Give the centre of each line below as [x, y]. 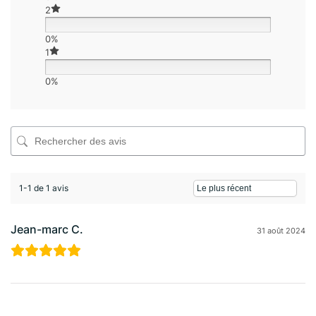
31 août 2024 [281, 231]
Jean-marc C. [47, 230]
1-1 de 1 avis [44, 188]
